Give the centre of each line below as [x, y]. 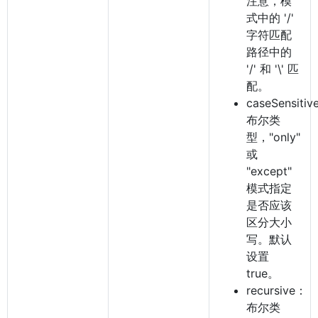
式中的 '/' [270, 18]
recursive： [276, 290]
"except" [269, 171]
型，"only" [273, 137]
